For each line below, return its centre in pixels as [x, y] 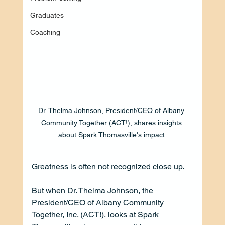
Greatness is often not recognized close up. [108, 166]
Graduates [47, 15]
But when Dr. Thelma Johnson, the [93, 190]
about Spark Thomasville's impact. [112, 134]
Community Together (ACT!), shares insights [112, 122]
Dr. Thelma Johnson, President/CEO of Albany [113, 110]
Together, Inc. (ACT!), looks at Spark [96, 214]
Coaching [45, 32]
